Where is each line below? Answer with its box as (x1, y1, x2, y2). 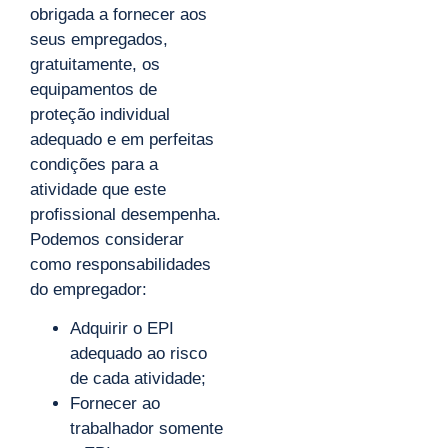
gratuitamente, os (30, 54, 160, 74)
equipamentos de (30, 79, 157, 99)
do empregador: (30, 279, 147, 299)
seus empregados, (30, 29, 168, 49)
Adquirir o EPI (70, 319, 174, 339)
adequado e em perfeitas (30, 129, 214, 149)
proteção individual (30, 104, 170, 124)
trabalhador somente (70, 419, 223, 439)
